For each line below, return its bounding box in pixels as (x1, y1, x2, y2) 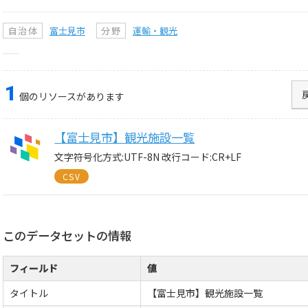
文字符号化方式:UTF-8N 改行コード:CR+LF (54, 150, 242, 164)
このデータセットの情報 (3, 226, 132, 244)
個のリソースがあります (19, 89, 125, 104)
